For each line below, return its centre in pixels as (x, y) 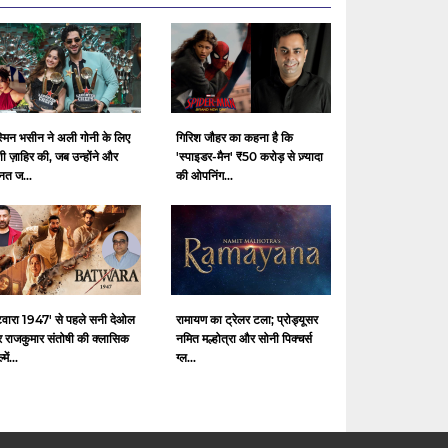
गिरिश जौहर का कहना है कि (234, 138)
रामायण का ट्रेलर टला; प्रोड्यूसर (247, 320)
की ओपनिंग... (204, 176)
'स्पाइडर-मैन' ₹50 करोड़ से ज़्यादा (249, 157)
